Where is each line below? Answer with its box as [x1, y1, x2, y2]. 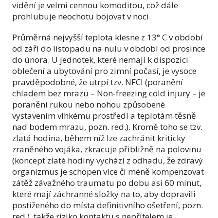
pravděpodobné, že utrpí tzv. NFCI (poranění [12, 76, 183, 88]
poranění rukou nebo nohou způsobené [12, 99, 165, 110]
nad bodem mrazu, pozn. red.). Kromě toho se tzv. [12, 121, 202, 133]
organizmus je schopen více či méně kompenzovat [12, 166, 204, 178]
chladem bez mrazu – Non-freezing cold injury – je [12, 88, 205, 99]
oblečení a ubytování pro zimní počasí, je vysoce [12, 65, 197, 77]
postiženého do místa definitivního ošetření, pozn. [12, 200, 203, 211]
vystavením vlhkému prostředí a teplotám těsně [12, 110, 196, 122]
